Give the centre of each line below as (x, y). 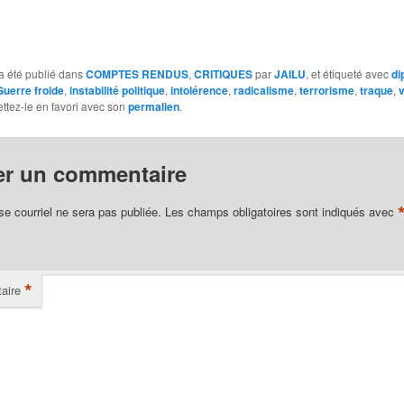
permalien (153, 107)
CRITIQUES (223, 74)
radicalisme (263, 91)
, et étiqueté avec (348, 74)
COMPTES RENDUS (137, 74)
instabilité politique (117, 91)
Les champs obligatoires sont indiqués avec (281, 211)
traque (376, 91)
